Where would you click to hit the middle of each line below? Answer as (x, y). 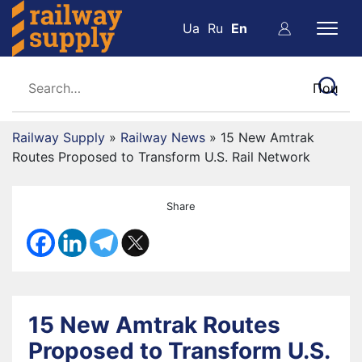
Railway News (163, 137)
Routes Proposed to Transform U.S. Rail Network (161, 157)
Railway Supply (59, 137)
